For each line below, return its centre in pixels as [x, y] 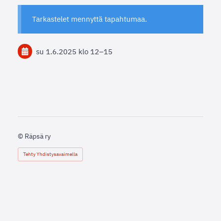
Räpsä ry [37, 136]
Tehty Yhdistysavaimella [50, 154]
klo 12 [89, 51]
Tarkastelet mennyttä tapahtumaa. [90, 19]
